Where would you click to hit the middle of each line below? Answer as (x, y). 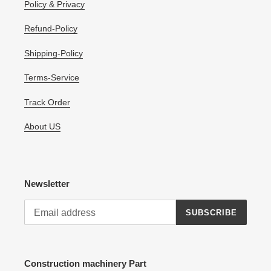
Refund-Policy (51, 29)
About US (42, 127)
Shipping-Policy (54, 53)
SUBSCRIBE (211, 212)
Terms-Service (52, 78)
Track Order (47, 102)
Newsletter (47, 183)
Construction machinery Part (85, 264)
